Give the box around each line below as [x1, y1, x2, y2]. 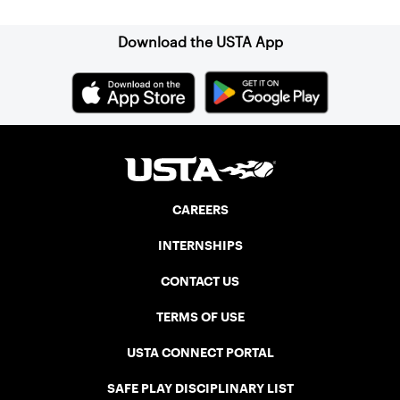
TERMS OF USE [155, 312, 245, 322]
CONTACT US [161, 277, 239, 287]
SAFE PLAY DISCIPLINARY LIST [106, 384, 294, 394]
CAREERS [171, 205, 229, 215]
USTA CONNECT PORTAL [126, 348, 274, 358]
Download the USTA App [117, 35, 283, 51]
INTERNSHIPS [157, 241, 243, 251]
